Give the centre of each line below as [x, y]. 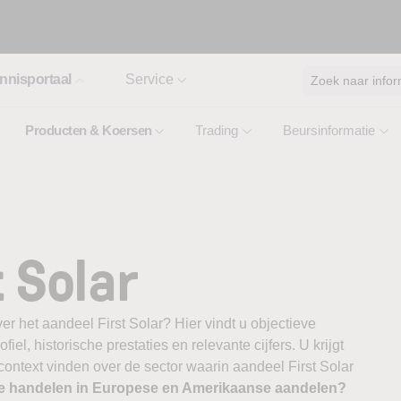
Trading [217, 130]
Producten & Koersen [89, 130]
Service [149, 79]
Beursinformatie [329, 130]
